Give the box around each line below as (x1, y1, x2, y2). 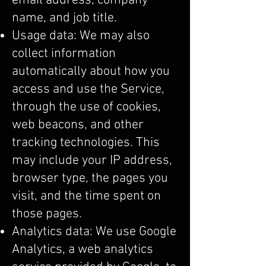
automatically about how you (12, 64, 170, 80)
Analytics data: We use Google (12, 224, 176, 240)
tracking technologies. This (12, 135, 160, 151)
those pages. (12, 206, 82, 222)
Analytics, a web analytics (12, 242, 153, 258)
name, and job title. (12, 10, 117, 26)
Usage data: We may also (12, 28, 150, 44)
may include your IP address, (12, 153, 172, 169)
